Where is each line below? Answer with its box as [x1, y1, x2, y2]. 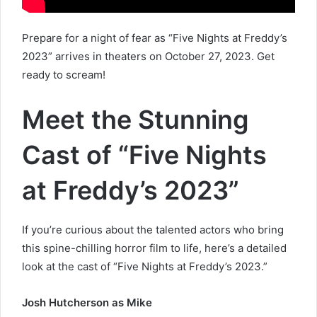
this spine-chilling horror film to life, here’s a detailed [22, 241, 287, 255]
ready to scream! [22, 67, 105, 81]
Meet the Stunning [22, 103, 249, 135]
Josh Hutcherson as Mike [22, 295, 152, 309]
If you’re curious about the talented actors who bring [22, 222, 284, 236]
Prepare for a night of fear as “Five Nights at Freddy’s [22, 30, 287, 45]
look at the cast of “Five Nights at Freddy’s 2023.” [22, 259, 267, 273]
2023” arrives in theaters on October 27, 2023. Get [22, 49, 275, 63]
